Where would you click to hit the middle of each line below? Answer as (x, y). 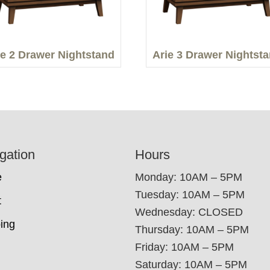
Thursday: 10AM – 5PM (192, 230)
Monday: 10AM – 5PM (189, 177)
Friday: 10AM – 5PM (184, 247)
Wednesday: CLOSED (189, 212)
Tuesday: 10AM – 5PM (190, 195)
